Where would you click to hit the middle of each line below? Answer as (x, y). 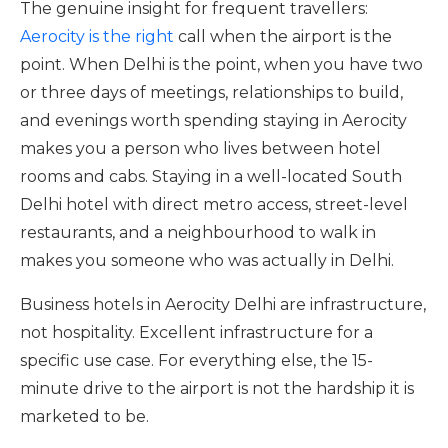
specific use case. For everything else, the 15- (196, 360)
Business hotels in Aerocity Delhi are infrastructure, (223, 304)
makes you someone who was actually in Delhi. (207, 260)
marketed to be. (84, 416)
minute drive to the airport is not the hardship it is (217, 388)
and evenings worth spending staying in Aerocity (213, 120)
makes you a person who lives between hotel (200, 148)
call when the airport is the (283, 36)
